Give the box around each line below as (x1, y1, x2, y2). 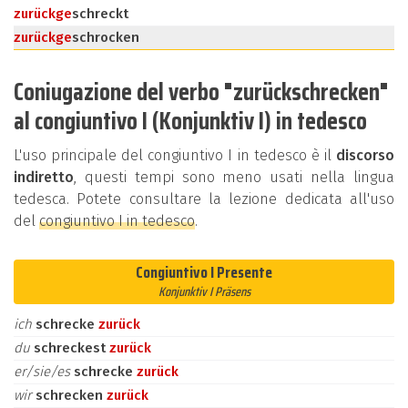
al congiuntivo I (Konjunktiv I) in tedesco (14, 101, 367, 140)
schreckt (72, 5, 128, 22)
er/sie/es (14, 363, 74, 380)
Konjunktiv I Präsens (158, 281, 250, 301)
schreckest (34, 340, 109, 356)
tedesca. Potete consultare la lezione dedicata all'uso (14, 190, 394, 208)
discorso (336, 147, 394, 164)
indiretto (14, 168, 74, 186)
